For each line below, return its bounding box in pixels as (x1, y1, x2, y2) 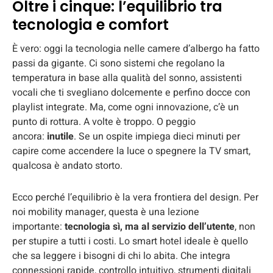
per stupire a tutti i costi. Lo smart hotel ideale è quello (12, 233, 248, 249)
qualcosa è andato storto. (12, 158, 122, 173)
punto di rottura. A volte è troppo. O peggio (12, 114, 196, 129)
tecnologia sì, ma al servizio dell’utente (65, 219, 235, 234)
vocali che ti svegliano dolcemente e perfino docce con (12, 85, 250, 100)
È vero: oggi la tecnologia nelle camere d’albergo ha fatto (12, 41, 260, 56)
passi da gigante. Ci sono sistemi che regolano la (12, 55, 225, 71)
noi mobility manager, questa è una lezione (12, 204, 199, 219)
